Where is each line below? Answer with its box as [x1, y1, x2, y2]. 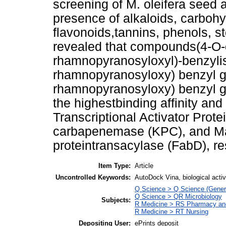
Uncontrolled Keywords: [55, 173, 131, 181]
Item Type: [98, 161, 131, 169]
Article [135, 161, 153, 169]
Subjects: [101, 196, 131, 204]
